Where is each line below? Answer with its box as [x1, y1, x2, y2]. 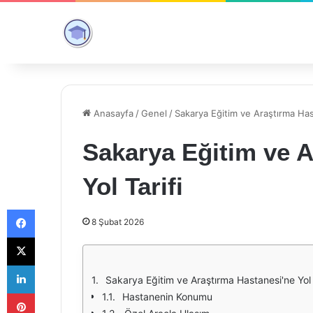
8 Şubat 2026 [92, 217, 144, 227]
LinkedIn [34, 259, 71, 270]
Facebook [34, 203, 77, 214]
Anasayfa [91, 108, 133, 119]
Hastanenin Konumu [122, 291, 212, 303]
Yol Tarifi [82, 173, 183, 200]
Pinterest [34, 287, 74, 298]
